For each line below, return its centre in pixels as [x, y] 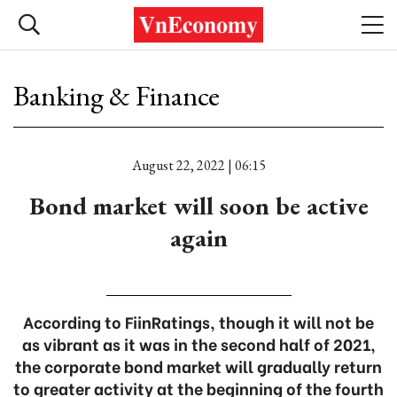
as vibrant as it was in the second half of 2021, [198, 343]
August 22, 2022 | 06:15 [198, 165]
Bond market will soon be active [198, 206]
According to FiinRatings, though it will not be [198, 321]
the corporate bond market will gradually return [198, 366]
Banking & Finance [117, 96]
